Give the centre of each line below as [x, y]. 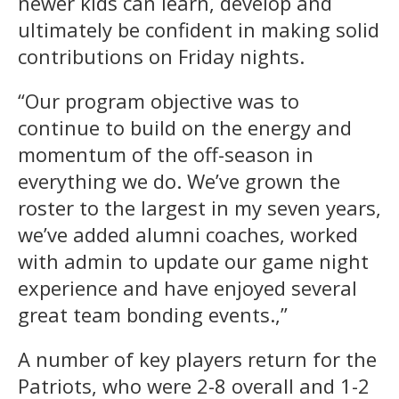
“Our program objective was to [159, 100]
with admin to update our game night [193, 261]
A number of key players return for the [197, 358]
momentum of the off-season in [166, 154]
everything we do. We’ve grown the [179, 180]
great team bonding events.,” [153, 314]
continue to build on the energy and [185, 127]
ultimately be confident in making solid [199, 29]
